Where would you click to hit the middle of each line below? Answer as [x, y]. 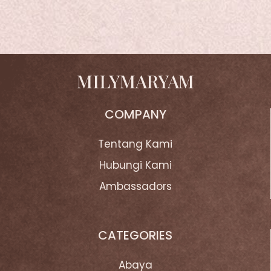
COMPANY [135, 114]
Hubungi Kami [135, 165]
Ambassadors [135, 186]
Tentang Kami [135, 144]
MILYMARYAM [135, 81]
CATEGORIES [135, 235]
